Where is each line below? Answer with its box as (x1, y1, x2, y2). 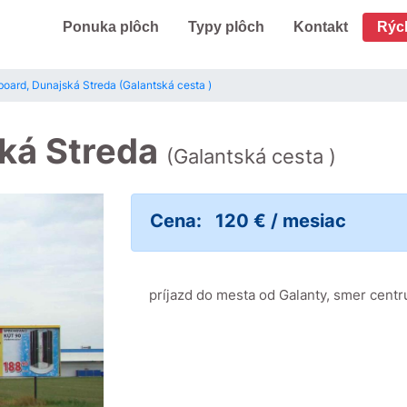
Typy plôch (187, 19, 264, 35)
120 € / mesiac (215, 210, 346, 232)
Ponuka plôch (62, 19, 159, 35)
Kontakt (293, 19, 348, 35)
